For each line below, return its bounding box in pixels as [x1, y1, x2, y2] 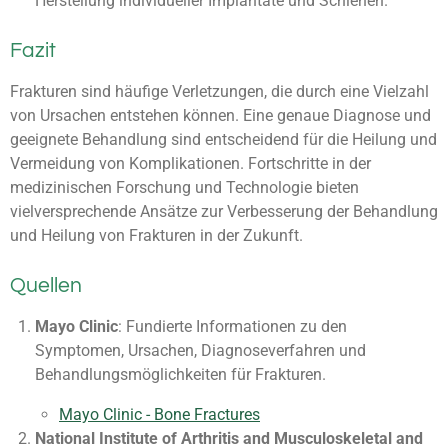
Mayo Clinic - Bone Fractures [59, 405, 260, 425]
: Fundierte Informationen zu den [117, 316, 347, 336]
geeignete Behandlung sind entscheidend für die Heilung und [10, 130, 437, 150]
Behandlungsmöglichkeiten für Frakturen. [34, 364, 326, 384]
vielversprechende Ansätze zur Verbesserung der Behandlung [10, 202, 438, 222]
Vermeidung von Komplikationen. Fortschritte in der [10, 154, 371, 174]
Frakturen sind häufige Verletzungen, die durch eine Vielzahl [10, 82, 429, 102]
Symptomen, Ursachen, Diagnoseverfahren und [34, 340, 366, 360]
